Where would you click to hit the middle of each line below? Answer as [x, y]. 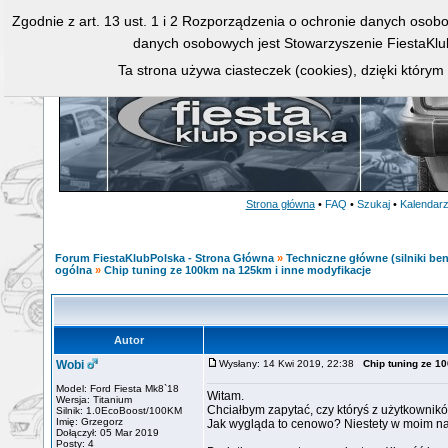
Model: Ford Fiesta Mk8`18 [117, 388]
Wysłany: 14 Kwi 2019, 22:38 [291, 363]
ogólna [73, 270]
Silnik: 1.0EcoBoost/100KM [119, 410]
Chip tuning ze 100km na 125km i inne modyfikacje [237, 270]
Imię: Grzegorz [89, 421]
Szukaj [373, 204]
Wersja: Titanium [94, 399]
